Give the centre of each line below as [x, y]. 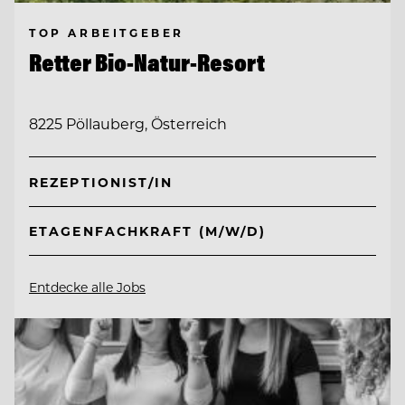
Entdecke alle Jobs [87, 287]
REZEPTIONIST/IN [101, 182]
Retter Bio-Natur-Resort [147, 62]
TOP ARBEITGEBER [107, 32]
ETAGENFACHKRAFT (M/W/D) [148, 231]
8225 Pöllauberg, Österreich [128, 124]
